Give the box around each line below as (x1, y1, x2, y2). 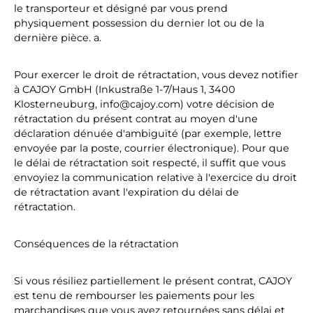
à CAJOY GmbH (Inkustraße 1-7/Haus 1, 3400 (14, 83, 235, 96)
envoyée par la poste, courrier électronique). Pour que (14, 142, 289, 154)
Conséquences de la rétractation (14, 238, 179, 250)
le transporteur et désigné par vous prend (14, 2, 228, 15)
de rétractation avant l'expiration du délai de (14, 186, 239, 198)
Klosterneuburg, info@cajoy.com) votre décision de (14, 98, 275, 110)
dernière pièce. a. (14, 31, 101, 44)
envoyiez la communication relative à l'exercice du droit (14, 171, 297, 184)
